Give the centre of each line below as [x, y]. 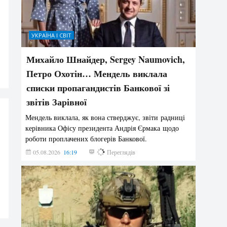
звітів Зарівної [57, 102]
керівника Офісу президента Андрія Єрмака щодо [102, 128]
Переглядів [121, 152]
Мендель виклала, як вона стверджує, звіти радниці [105, 118]
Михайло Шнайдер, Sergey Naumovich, [106, 60]
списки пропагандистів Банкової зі [98, 88]
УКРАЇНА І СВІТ [52, 35]
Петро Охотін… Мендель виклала [97, 74]
